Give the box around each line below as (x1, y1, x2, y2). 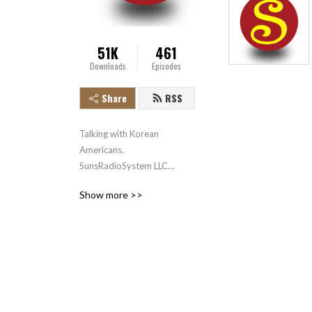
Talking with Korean (79, 128, 159, 140)
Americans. (79, 144, 124, 156)
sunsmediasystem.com (79, 176, 171, 188)
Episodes (151, 60, 181, 72)
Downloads (90, 60, 127, 72)
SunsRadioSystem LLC (79, 160, 168, 172)
